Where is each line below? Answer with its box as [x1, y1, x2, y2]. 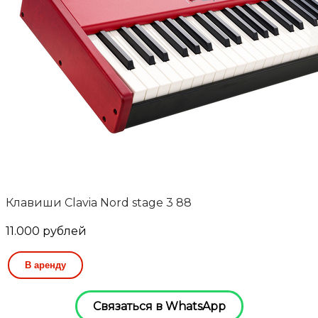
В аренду [25, 260, 66, 271]
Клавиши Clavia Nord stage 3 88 [6, 196, 192, 210]
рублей [43, 224, 87, 238]
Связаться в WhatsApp [92, 300, 226, 314]
